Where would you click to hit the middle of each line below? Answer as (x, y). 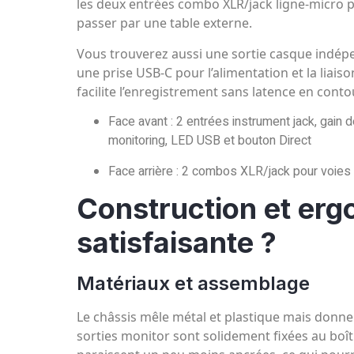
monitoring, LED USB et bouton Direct (210, 141)
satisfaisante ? (177, 242)
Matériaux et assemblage (193, 283)
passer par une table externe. (164, 23)
